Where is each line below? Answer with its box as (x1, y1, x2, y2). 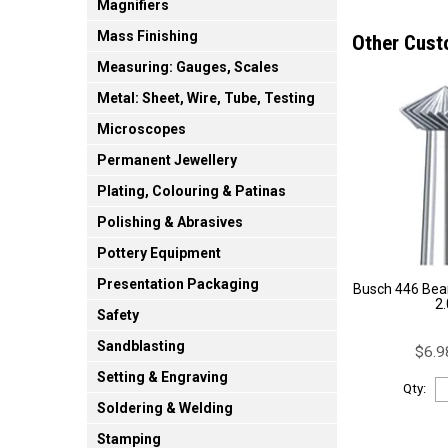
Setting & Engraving (97, 369, 228, 386)
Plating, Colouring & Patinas (97, 183, 286, 200)
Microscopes (97, 121, 186, 138)
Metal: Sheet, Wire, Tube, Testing (97, 90, 315, 107)
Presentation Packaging (97, 276, 259, 293)
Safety (97, 307, 139, 324)
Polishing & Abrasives (97, 214, 243, 231)
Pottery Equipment (97, 245, 221, 262)
